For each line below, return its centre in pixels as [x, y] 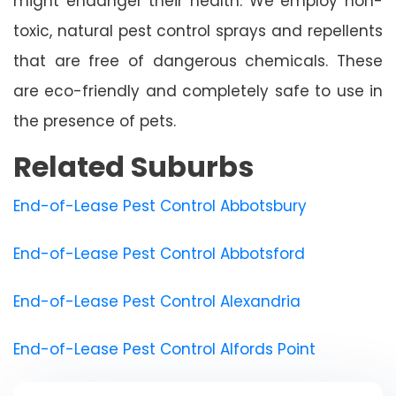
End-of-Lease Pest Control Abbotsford [159, 253]
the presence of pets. [95, 121]
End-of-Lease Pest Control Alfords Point [164, 349]
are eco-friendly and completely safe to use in [198, 91]
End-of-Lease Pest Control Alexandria [157, 301]
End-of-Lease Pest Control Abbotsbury [160, 206]
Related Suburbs [133, 166]
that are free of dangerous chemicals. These [198, 61]
